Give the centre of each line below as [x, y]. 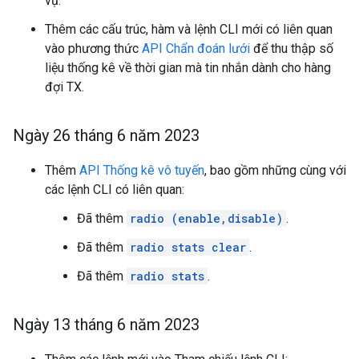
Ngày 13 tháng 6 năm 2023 [106, 325]
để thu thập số [292, 48]
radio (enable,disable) [206, 218]
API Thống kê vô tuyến [142, 170]
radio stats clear [188, 247]
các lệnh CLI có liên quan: [115, 190]
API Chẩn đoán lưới [196, 48]
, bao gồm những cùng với [275, 170]
